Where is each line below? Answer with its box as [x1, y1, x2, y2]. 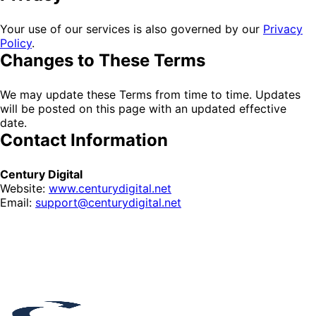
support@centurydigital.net [35, 195, 181, 209]
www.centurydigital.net [49, 181, 171, 195]
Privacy [263, 22, 303, 36]
